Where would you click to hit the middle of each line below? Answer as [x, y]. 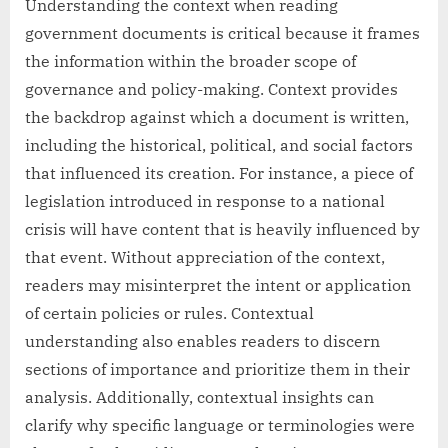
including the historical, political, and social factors [219, 145]
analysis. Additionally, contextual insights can [199, 397]
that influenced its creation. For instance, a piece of [219, 173]
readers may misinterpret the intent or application [218, 285]
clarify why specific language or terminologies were [220, 425]
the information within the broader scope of [190, 61]
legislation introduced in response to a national [205, 201]
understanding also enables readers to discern [202, 341]
